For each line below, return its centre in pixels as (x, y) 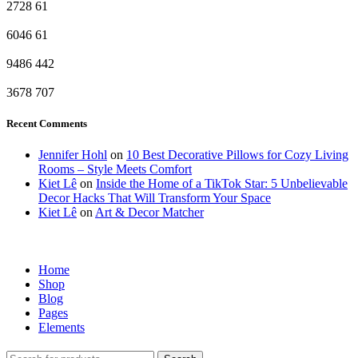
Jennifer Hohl (73, 154)
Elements (62, 327)
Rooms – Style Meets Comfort (115, 169)
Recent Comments (47, 123)
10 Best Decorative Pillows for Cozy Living (237, 154)
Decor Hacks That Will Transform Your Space (155, 197)
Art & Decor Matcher (149, 212)
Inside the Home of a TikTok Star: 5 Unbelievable (222, 183)
